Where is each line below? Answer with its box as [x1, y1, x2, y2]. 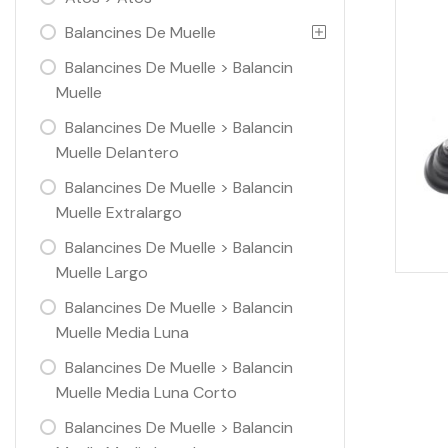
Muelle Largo [56, 262, 148, 283]
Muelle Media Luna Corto [56, 382, 237, 403]
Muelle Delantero [56, 142, 179, 163]
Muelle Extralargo [56, 202, 182, 223]
